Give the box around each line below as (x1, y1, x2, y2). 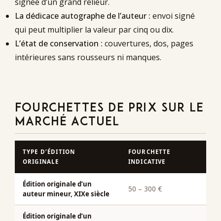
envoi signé (150, 10, 195, 21)
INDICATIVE (128, 158, 166, 166)
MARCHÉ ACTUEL (15, 116, 120, 128)
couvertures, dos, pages (103, 37, 193, 49)
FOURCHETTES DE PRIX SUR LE (15, 102, 204, 114)
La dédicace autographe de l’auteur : (15, 10, 150, 21)
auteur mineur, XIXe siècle (23, 189, 110, 199)
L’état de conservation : (15, 37, 103, 49)
